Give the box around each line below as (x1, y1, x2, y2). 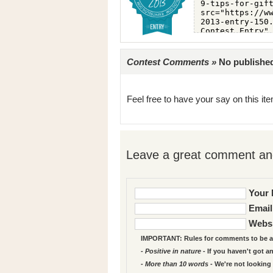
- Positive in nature (141, 247, 201, 255)
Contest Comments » (127, 57, 216, 67)
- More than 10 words (141, 260, 208, 268)
